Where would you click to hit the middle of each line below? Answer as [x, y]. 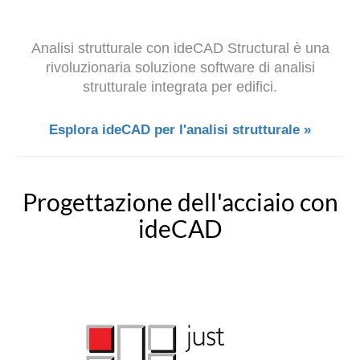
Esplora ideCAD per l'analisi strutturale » [180, 130]
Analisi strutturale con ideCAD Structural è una [180, 49]
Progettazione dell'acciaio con [180, 202]
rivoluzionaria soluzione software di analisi [180, 68]
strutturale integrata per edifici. [180, 87]
